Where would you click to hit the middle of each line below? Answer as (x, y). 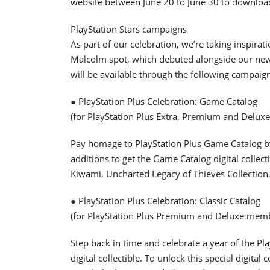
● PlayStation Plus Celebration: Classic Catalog (165, 200)
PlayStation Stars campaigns (129, 29)
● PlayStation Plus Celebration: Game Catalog (164, 101)
